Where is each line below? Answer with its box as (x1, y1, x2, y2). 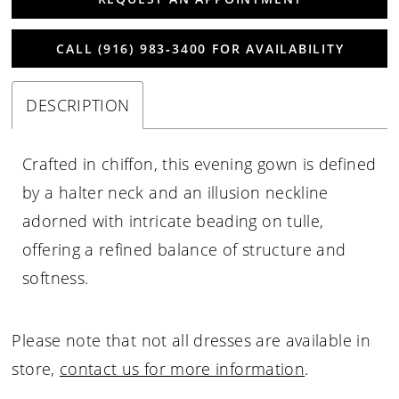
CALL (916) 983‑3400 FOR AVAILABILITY (56, 39, 345, 57)
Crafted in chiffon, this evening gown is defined (22, 152, 377, 175)
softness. (22, 266, 89, 289)
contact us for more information (59, 357, 305, 379)
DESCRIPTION (26, 94, 130, 116)
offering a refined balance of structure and (22, 238, 346, 260)
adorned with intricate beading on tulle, (22, 209, 324, 232)
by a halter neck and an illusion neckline (22, 181, 329, 203)
